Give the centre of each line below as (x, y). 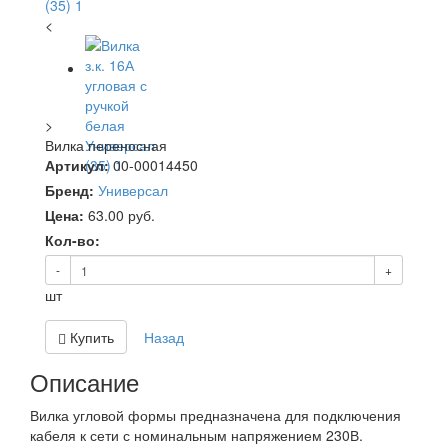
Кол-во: (72, 240)
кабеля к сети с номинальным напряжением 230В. (196, 435)
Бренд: (69, 190)
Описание (84, 381)
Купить (90, 337)
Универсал (133, 190)
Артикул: (77, 165)
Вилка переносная (106, 145)
